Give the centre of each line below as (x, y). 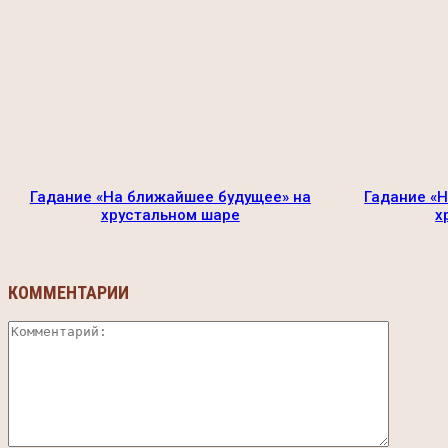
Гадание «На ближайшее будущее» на (170, 197)
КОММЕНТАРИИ (68, 293)
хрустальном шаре (170, 215)
